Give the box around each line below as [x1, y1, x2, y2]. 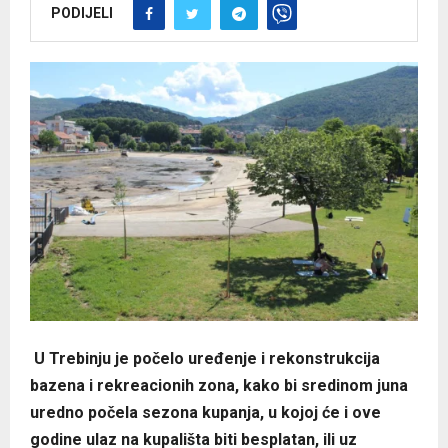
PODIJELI [51, 4, 113, 21]
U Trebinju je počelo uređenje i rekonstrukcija [30, 348, 380, 368]
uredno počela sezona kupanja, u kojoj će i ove [30, 402, 381, 422]
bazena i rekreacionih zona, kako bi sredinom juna [30, 375, 408, 395]
